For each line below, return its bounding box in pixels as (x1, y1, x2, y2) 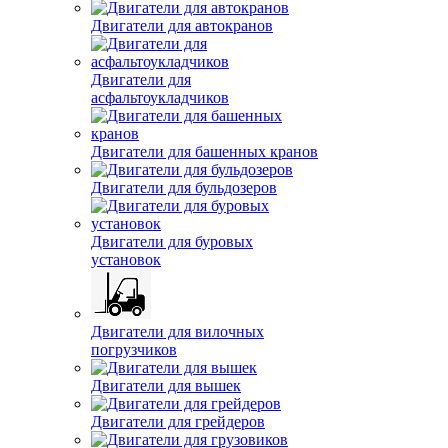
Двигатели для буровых (91, 269, 253, 286)
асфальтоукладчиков (91, 125, 229, 142)
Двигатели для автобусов (91, 17, 263, 34)
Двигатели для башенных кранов (91, 179, 318, 196)
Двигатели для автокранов (91, 53, 273, 70)
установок (91, 287, 161, 304)
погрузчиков (91, 377, 177, 394)
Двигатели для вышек (91, 413, 241, 430)
